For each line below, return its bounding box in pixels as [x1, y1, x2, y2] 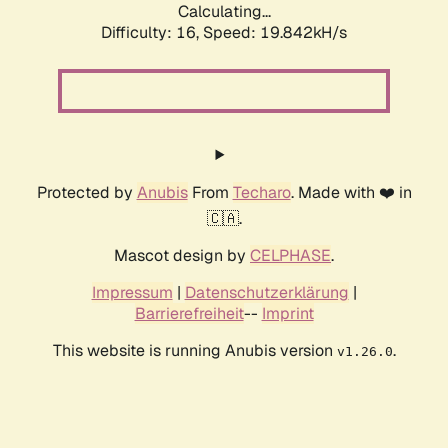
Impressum [91, 282, 173, 304]
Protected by [36, 182, 137, 204]
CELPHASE [250, 245, 331, 267]
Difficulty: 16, [101, 22, 203, 44]
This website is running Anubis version [52, 340, 337, 362]
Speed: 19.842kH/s [203, 22, 347, 44]
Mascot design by [114, 245, 250, 267]
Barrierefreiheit [134, 303, 244, 325]
